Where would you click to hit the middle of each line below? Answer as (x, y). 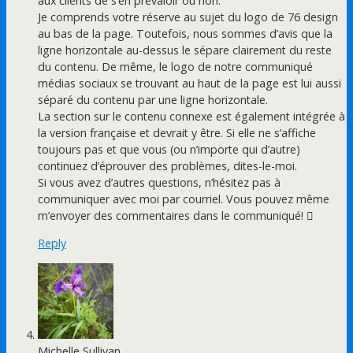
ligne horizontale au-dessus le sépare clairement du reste (185, 50)
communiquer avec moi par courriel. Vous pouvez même (184, 199)
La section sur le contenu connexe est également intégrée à (191, 116)
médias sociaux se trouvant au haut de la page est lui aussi (190, 83)
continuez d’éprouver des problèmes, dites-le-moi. (167, 165)
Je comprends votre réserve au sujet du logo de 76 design (188, 17)
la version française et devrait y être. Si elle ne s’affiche (177, 132)
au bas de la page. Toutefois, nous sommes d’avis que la (185, 33)
